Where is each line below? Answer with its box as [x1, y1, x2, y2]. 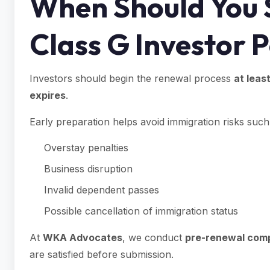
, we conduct [122, 231, 185, 243]
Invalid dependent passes [44, 184, 159, 196]
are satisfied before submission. [30, 248, 174, 260]
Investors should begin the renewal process [30, 72, 234, 84]
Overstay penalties [44, 142, 128, 154]
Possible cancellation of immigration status [44, 205, 238, 217]
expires [30, 89, 66, 101]
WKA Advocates [43, 231, 122, 243]
